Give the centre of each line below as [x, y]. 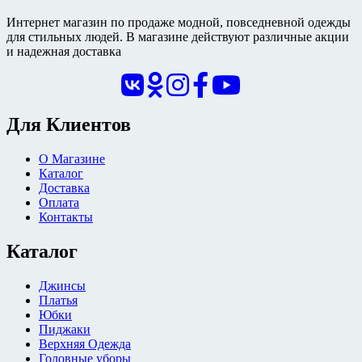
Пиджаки [65, 329]
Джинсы [62, 285]
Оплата [59, 202]
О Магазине [72, 158]
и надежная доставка [64, 52]
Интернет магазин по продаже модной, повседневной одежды [179, 23]
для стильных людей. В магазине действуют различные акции [178, 37]
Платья [58, 300]
